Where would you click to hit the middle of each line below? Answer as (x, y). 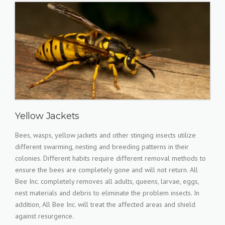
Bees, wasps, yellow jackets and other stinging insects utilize (105, 135)
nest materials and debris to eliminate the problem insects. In (107, 193)
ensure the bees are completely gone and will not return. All (106, 170)
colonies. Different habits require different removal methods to (110, 158)
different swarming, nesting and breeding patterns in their (102, 147)
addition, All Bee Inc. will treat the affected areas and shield (105, 204)
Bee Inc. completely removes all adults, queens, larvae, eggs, (107, 181)
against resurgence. (44, 216)
